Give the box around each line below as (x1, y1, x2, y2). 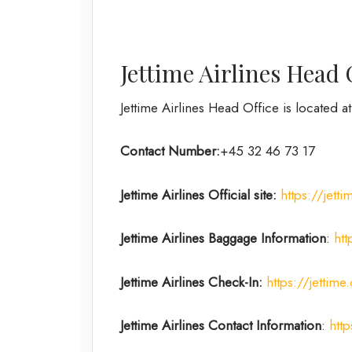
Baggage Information (208, 229, 326, 248)
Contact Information (208, 316, 321, 335)
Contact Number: (120, 141, 220, 161)
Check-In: (208, 272, 266, 291)
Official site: (208, 185, 277, 204)
